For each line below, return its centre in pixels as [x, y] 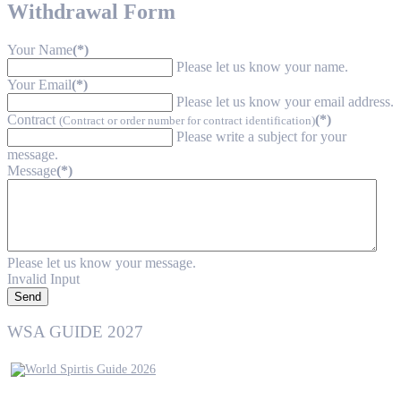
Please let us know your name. [262, 66]
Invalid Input [43, 278]
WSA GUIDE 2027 [75, 332]
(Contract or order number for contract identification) [187, 120]
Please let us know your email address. [285, 101]
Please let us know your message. [102, 262]
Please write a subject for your [261, 136]
